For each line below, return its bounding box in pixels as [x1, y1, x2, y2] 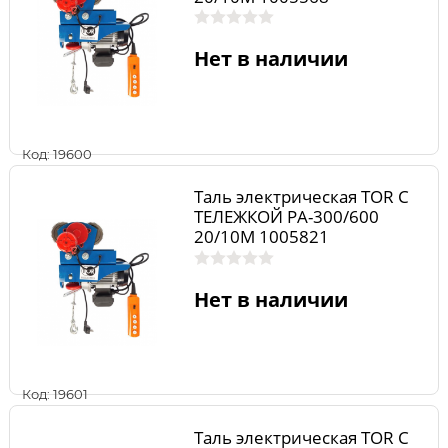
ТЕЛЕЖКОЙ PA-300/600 [193, 205, 379, 229]
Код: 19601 [22, 386, 88, 403]
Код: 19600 [22, 145, 92, 162]
